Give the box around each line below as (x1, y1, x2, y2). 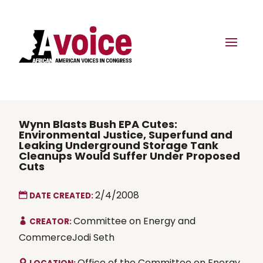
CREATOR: (29, 215, 73, 227)
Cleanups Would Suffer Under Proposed (19, 148, 240, 163)
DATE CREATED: (29, 190, 95, 201)
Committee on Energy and (73, 214, 195, 228)
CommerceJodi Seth (19, 230, 114, 244)
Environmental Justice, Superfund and (19, 127, 232, 142)
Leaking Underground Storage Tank (19, 137, 218, 153)
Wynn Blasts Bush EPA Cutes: (19, 116, 177, 131)
